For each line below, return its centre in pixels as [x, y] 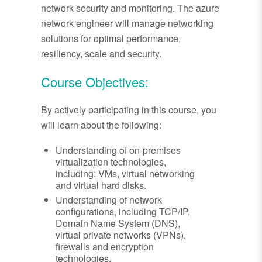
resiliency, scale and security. [101, 54]
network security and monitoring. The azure [130, 8]
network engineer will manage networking [127, 23]
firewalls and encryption [105, 247]
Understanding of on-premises [118, 150]
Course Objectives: [95, 82]
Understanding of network [109, 200]
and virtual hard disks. [101, 185]
